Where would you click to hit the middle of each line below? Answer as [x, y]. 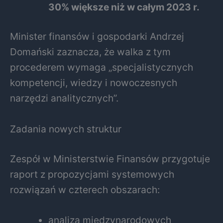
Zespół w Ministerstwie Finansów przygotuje [110, 159]
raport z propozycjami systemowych [92, 174]
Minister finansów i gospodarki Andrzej [97, 37]
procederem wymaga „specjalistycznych [102, 67]
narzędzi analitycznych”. [64, 98]
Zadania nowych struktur [66, 129]
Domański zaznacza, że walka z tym [90, 52]
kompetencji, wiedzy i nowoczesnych [94, 83]
